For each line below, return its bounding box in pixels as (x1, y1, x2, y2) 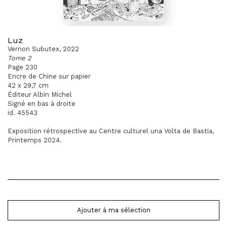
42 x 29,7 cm (8, 82, 49, 89)
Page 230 (8, 63, 37, 71)
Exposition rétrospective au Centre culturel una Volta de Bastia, (8, 127, 214, 135)
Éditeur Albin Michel (8, 91, 72, 98)
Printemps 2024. (8, 136, 62, 144)
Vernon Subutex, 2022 (8, 45, 79, 53)
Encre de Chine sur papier (8, 72, 91, 80)
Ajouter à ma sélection (77, 206, 150, 214)
